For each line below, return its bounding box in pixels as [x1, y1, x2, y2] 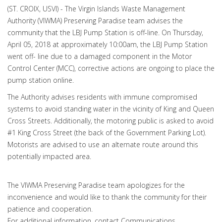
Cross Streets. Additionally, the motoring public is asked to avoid [7, 116, 214, 125]
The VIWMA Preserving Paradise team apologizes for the [7, 180, 185, 190]
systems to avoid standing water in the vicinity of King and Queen [7, 104, 214, 113]
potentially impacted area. [7, 152, 91, 161]
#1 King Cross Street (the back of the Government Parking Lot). [7, 128, 206, 137]
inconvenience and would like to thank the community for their [7, 192, 207, 202]
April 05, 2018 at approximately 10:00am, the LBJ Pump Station [7, 40, 208, 49]
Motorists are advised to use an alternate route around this [7, 140, 198, 149]
